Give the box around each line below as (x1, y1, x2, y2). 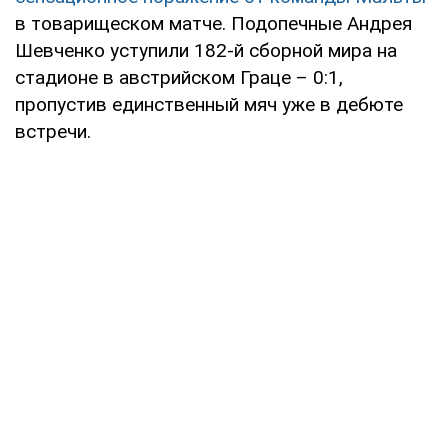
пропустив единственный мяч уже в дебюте (15, 92, 403, 116)
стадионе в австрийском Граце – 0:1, (15, 65, 343, 89)
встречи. (15, 119, 91, 143)
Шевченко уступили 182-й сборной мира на (15, 38, 397, 62)
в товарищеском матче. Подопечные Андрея (15, 11, 412, 35)
